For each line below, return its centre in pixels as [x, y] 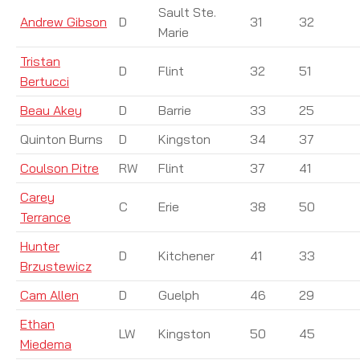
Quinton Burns [61, 139]
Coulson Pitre [59, 168]
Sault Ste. [187, 12]
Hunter [40, 245]
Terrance [45, 217]
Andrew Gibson [63, 21]
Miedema [46, 344]
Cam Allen [49, 295]
